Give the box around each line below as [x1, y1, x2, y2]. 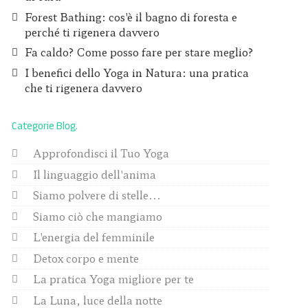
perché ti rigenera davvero [25, 24, 159, 39]
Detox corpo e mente [33, 250, 139, 265]
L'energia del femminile [33, 230, 155, 245]
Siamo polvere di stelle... [33, 188, 161, 203]
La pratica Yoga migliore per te [33, 272, 194, 287]
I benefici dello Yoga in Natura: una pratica [25, 65, 249, 80]
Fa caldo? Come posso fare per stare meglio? [25, 45, 254, 60]
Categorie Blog [12, 115, 76, 135]
